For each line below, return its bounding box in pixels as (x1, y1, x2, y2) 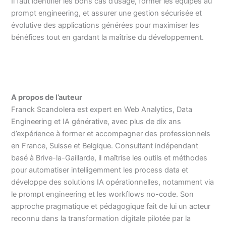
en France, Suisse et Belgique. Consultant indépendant (11, 141, 199, 150)
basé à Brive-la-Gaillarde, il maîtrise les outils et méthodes (11, 153, 208, 162)
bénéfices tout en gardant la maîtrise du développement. (11, 32, 204, 42)
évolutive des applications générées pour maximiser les (11, 20, 200, 30)
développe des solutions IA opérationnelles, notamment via (11, 177, 214, 187)
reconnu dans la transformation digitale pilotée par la (11, 213, 191, 223)
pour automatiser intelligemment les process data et (11, 165, 189, 175)
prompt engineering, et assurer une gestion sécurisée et (11, 8, 202, 18)
